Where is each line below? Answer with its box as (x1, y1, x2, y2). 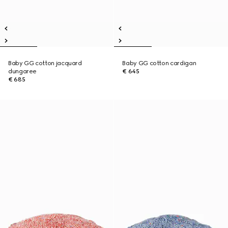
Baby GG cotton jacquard (8, 60, 82, 67)
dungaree (8, 68, 37, 75)
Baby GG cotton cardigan (122, 60, 196, 67)
